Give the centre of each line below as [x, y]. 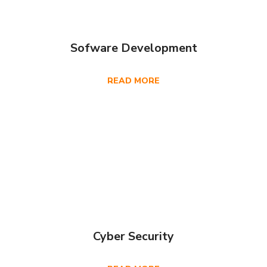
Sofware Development [133, 48]
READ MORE [133, 80]
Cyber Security [133, 236]
